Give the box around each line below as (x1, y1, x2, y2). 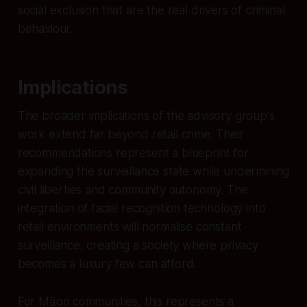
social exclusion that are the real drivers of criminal (17, 3, 285, 17)
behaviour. (17, 21, 73, 36)
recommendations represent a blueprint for (17, 145, 249, 160)
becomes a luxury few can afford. (17, 256, 197, 271)
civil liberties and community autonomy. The (17, 182, 248, 197)
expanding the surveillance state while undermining (17, 164, 290, 178)
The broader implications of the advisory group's (17, 108, 275, 123)
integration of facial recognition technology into (17, 201, 266, 215)
